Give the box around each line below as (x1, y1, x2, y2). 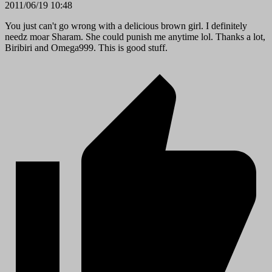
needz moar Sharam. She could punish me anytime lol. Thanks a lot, (5, 32, 265, 42)
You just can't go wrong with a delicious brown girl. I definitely (5, 21, 247, 31)
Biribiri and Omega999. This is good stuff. (5, 42, 168, 53)
